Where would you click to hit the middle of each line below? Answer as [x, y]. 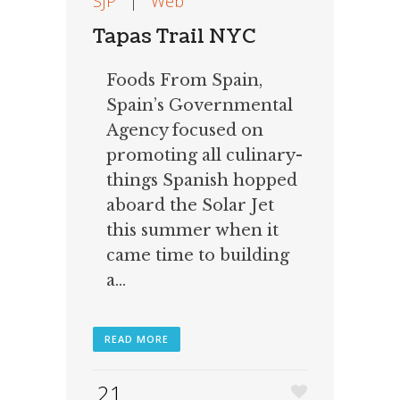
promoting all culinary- [204, 156]
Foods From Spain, [184, 81]
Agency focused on [185, 131]
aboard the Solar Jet [190, 206]
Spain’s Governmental [200, 106]
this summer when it [192, 231]
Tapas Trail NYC [174, 37]
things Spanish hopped [202, 181]
